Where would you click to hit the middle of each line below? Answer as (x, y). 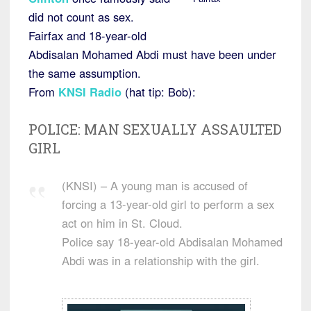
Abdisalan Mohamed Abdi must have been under (152, 54)
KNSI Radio (90, 91)
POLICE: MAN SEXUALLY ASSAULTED (155, 129)
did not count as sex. (81, 16)
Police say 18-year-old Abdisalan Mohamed (172, 241)
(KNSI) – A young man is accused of (155, 185)
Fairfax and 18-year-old (87, 35)
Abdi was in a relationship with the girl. (161, 260)
